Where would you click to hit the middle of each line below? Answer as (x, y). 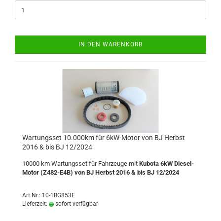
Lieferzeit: (36, 204)
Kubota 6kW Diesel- (166, 164)
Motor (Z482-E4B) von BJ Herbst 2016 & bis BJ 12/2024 (101, 172)
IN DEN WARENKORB (110, 44)
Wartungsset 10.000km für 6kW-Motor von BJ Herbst (104, 138)
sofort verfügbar (76, 204)
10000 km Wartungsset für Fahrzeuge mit (81, 164)
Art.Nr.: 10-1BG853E (49, 195)
